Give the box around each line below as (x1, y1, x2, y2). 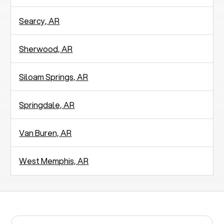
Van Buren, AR (19, 126, 72, 138)
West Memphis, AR (19, 154, 89, 166)
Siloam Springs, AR (19, 70, 88, 82)
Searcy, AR (19, 14, 60, 26)
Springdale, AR (19, 98, 75, 110)
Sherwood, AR (19, 42, 73, 54)
